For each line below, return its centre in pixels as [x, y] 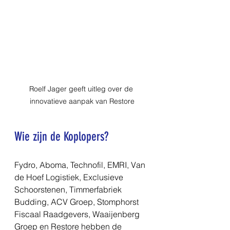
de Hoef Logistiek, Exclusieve [70, 177]
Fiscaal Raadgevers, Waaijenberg [78, 214]
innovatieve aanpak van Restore [82, 101]
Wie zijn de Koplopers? [61, 136]
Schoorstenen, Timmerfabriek [69, 189]
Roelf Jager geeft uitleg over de [82, 89]
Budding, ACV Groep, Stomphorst [78, 202]
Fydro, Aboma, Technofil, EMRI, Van [81, 165]
